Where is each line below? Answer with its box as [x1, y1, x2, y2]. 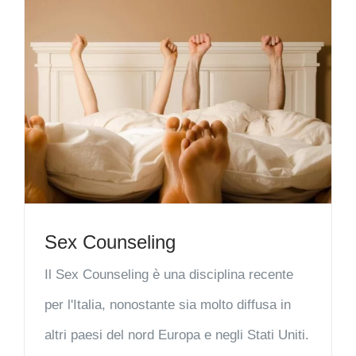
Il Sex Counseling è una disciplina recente [44, 267, 293, 283]
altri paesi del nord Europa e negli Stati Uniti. [44, 327, 309, 343]
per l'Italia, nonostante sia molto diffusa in [44, 297, 291, 313]
